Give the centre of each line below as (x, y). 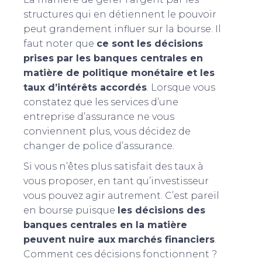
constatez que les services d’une (101, 102)
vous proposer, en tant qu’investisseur (116, 181)
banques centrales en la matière (105, 225)
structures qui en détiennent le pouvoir (120, 14)
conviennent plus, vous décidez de (107, 131)
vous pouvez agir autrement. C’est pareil (121, 195)
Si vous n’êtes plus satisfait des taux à (113, 166)
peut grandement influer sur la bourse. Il (122, 29)
